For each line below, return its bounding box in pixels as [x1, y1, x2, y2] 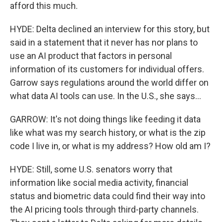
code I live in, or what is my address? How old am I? [10, 141, 211, 151]
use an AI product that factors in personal [10, 51, 172, 61]
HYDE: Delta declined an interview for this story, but [10, 24, 210, 34]
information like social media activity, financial [10, 177, 188, 188]
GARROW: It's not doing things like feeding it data [10, 114, 201, 124]
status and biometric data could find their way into [10, 191, 205, 201]
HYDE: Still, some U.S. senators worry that [10, 164, 172, 174]
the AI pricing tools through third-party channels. [10, 204, 199, 215]
